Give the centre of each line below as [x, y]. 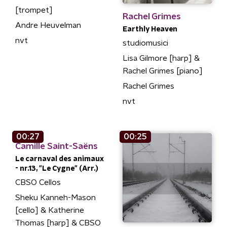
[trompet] [34, 10]
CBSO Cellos [38, 182]
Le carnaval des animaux [60, 159]
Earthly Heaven [150, 29]
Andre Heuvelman [48, 25]
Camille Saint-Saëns [56, 146]
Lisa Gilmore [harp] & [161, 58]
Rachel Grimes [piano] [162, 71]
